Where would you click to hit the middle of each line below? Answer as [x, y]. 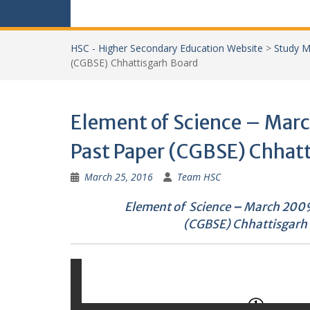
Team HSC [199, 177]
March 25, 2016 [119, 177]
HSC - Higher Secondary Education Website [167, 48]
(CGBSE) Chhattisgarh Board [134, 63]
